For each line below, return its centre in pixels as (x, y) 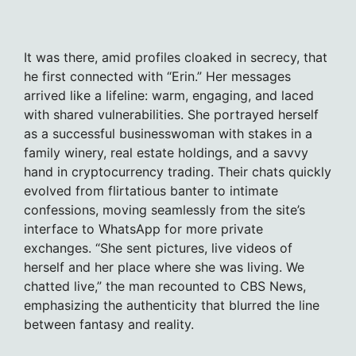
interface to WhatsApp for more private (143, 228)
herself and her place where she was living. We (164, 267)
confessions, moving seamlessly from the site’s (164, 209)
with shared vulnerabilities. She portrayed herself (171, 114)
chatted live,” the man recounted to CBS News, (165, 286)
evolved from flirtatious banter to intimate (151, 190)
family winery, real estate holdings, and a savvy (166, 152)
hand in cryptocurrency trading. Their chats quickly (178, 171)
